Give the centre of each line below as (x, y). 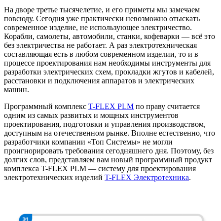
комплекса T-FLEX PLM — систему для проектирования (100, 168)
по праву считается (167, 106)
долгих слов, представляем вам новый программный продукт (108, 159)
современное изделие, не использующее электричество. (98, 27)
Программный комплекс (46, 106)
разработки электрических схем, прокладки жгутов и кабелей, (109, 72)
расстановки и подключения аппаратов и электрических (99, 80)
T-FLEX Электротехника (147, 177)
